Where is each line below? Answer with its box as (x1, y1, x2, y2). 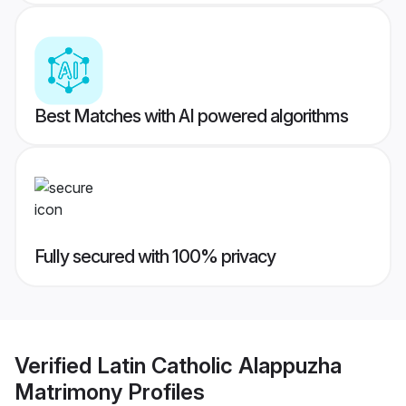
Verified (14, 352, 97, 379)
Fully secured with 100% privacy (34, 246, 275, 268)
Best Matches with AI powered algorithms (34, 105, 348, 128)
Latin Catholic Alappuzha (97, 352, 342, 379)
